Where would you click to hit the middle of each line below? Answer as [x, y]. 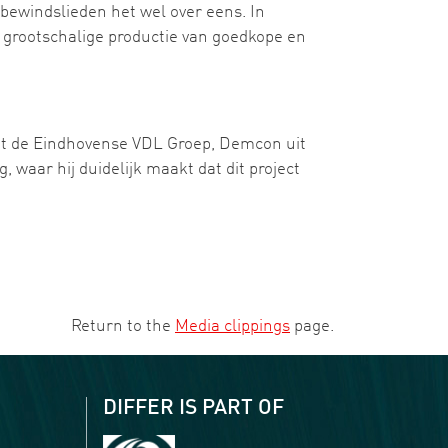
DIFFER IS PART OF [193, 408]
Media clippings [232, 326]
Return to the [123, 326]
